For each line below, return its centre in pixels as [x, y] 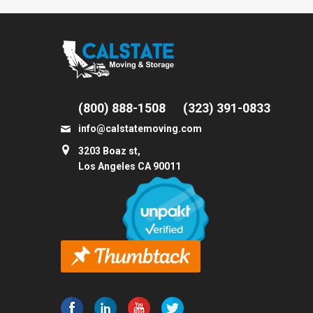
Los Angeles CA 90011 [130, 166]
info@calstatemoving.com [140, 129]
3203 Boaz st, [109, 151]
